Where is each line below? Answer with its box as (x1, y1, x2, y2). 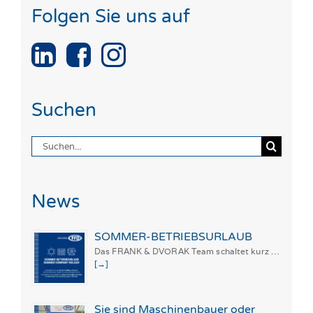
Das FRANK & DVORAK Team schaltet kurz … (94, 245, 279, 256)
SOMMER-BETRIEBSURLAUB (94, 229, 252, 244)
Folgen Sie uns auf (31, 6, 190, 28)
